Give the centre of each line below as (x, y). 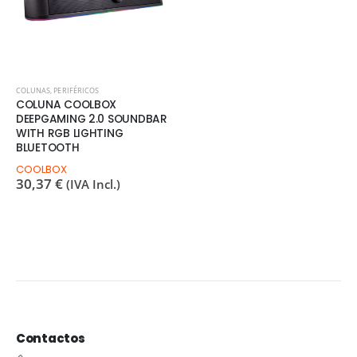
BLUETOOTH (48, 147)
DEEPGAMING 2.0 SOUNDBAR (92, 119)
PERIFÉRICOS (76, 90)
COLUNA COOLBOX (67, 104)
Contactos (51, 339)
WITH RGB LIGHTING (70, 133)
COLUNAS (33, 90)
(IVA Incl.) (93, 184)
